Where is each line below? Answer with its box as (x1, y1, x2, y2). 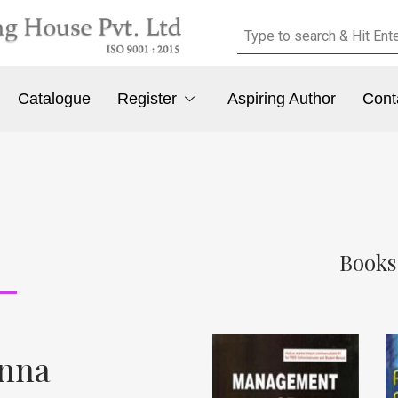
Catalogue (18, 90, 92, 108)
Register (117, 90, 178, 108)
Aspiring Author (227, 90, 336, 108)
